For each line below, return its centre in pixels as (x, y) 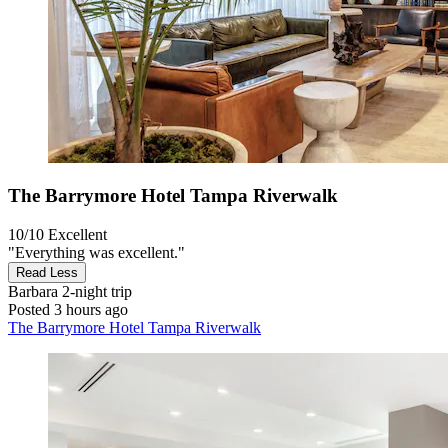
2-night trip (95, 292)
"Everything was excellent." (96, 253)
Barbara (33, 292)
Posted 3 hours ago (68, 310)
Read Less (47, 273)
